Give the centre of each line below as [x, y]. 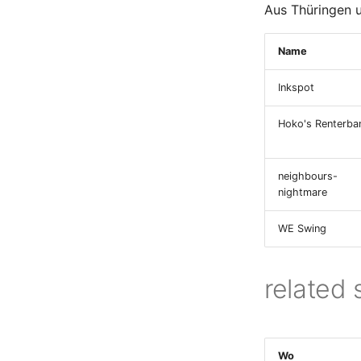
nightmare [303, 192]
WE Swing [302, 228]
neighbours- [308, 176]
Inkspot [296, 87]
